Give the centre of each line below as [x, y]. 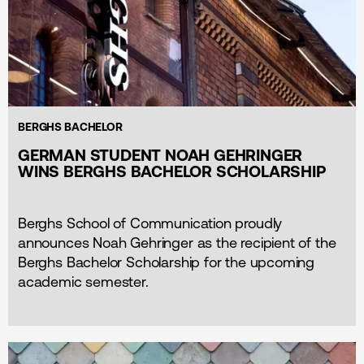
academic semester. [83, 282]
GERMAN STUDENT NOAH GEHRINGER [160, 155]
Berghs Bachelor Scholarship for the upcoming [167, 262]
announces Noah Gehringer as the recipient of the [177, 243]
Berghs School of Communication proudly [150, 223]
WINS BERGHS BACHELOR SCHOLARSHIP [172, 171]
